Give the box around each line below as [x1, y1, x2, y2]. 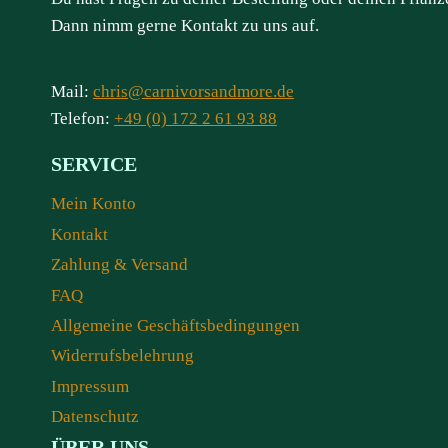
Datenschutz [51, 407, 139, 426]
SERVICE [51, 152, 137, 175]
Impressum [51, 376, 129, 396]
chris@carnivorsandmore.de [93, 81, 294, 101]
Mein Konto [51, 194, 136, 214]
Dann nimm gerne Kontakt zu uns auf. [51, 15, 319, 35]
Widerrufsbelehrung [51, 346, 194, 366]
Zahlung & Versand [51, 255, 188, 275]
